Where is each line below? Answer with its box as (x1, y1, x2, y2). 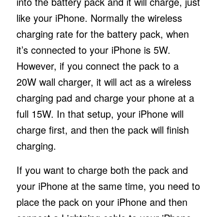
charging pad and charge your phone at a (16, 90, 194, 105)
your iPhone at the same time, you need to (16, 178, 200, 193)
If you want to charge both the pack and (16, 162, 188, 177)
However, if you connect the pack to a (16, 58, 179, 73)
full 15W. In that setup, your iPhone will (16, 106, 184, 121)
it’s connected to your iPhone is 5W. (16, 42, 170, 57)
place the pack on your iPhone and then (16, 194, 187, 209)
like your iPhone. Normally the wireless (16, 10, 182, 25)
